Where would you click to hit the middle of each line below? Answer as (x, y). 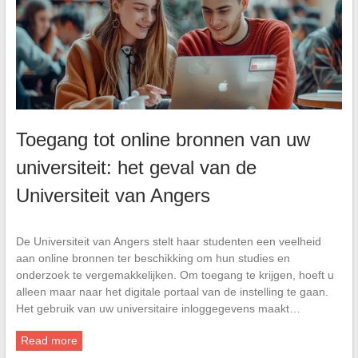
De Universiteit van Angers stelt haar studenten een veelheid (168, 241)
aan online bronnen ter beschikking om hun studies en (153, 258)
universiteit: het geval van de (136, 167)
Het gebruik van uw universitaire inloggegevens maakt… (158, 308)
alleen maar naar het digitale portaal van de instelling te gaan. (172, 291)
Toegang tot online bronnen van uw (163, 139)
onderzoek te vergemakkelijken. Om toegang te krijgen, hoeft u (175, 274)
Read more (49, 340)
